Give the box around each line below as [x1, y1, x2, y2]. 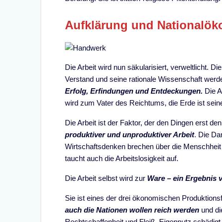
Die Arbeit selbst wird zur [65, 173, 148, 182]
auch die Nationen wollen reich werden [65, 205, 200, 214]
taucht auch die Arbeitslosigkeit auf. [65, 154, 179, 163]
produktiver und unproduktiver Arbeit [65, 130, 195, 139]
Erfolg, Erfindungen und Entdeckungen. [65, 86, 203, 95]
